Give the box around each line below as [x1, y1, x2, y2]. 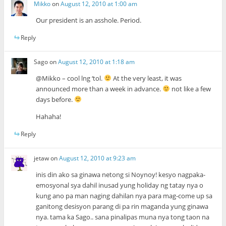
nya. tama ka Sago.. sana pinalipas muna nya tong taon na [36, 212, 210, 222]
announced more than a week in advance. [36, 84, 163, 93]
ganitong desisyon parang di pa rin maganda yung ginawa [36, 202, 209, 211]
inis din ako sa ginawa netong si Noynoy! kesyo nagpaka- [36, 170, 206, 180]
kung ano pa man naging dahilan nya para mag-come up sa [36, 191, 213, 201]
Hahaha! [36, 111, 62, 121]
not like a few [169, 84, 211, 93]
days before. [36, 94, 75, 104]
